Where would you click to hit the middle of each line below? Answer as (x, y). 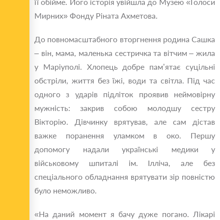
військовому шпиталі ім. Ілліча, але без (125, 163)
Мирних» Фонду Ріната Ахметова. (96, 16)
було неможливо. (66, 191)
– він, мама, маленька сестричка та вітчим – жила (125, 53)
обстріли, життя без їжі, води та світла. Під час (125, 81)
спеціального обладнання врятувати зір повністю (125, 177)
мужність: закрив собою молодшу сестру (125, 108)
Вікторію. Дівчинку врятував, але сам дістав (125, 122)
